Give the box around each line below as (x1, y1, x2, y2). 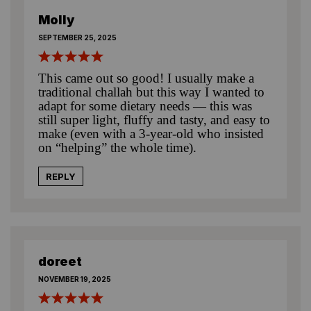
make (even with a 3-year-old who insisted (38, 126, 264, 141)
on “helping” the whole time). (38, 140, 196, 155)
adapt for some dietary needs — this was (38, 98, 252, 113)
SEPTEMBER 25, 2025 (38, 33, 117, 42)
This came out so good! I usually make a (38, 70, 254, 85)
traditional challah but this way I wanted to (38, 84, 264, 99)
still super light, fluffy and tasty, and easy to (38, 112, 270, 127)
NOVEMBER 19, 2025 (38, 274, 111, 283)
